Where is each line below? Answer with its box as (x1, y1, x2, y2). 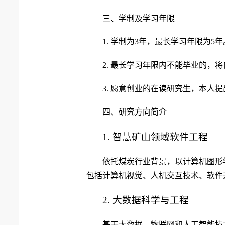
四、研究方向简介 (102, 107, 167, 117)
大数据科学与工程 (113, 195, 189, 206)
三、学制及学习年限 (102, 14, 175, 23)
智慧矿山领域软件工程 (113, 131, 208, 142)
